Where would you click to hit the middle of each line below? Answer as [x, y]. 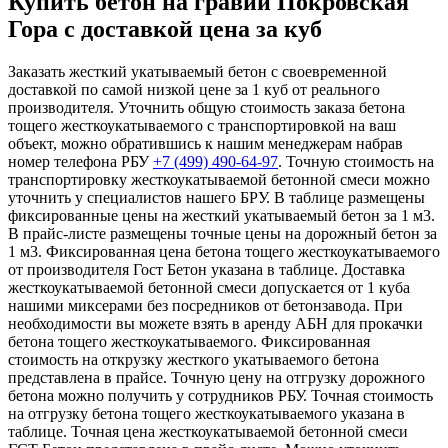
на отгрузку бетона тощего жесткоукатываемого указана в [206, 413]
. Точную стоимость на [356, 161]
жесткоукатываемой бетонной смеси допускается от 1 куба [209, 287]
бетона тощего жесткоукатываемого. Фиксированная [189, 341]
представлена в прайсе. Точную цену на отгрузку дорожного [216, 377]
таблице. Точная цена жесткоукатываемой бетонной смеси [208, 431]
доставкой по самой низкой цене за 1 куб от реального [194, 89]
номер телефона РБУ [80, 161]
